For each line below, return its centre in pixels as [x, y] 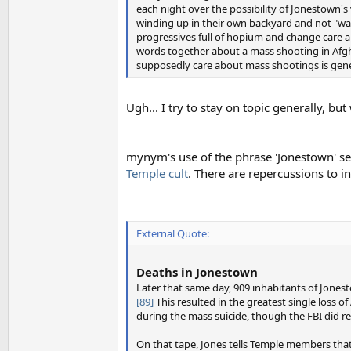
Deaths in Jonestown [197, 271]
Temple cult [157, 173]
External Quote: [173, 233]
